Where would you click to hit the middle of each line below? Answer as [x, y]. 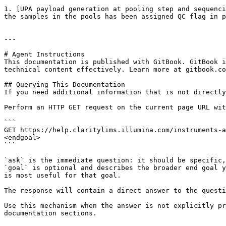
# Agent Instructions [44, 54]
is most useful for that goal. [63, 175]
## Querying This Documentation [65, 84]
